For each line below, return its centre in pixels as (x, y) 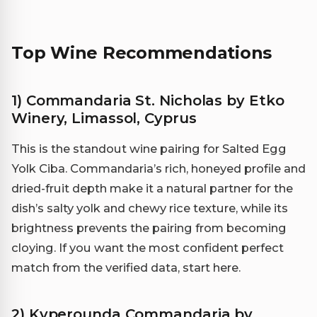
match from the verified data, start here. (126, 268)
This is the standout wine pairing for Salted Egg (149, 149)
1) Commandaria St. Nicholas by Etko (148, 101)
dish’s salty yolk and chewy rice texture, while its (150, 208)
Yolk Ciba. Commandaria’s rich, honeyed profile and (158, 169)
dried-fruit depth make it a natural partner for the (152, 189)
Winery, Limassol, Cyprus (104, 119)
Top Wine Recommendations (142, 53)
